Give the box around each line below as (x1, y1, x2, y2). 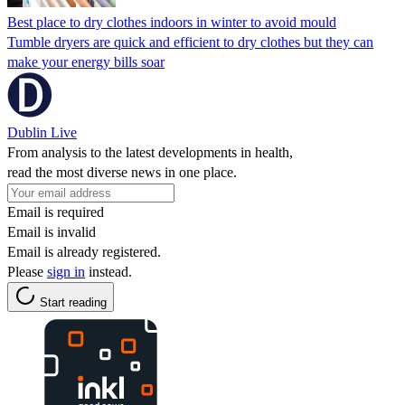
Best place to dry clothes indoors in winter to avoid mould (7, 14, 336, 30)
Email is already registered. (7, 243, 161, 259)
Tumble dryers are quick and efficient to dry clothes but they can (7, 33, 373, 50)
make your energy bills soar (7, 53, 165, 70)
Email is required (7, 203, 104, 220)
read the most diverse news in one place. (7, 164, 237, 180)
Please (7, 263, 47, 279)
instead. (85, 263, 132, 279)
